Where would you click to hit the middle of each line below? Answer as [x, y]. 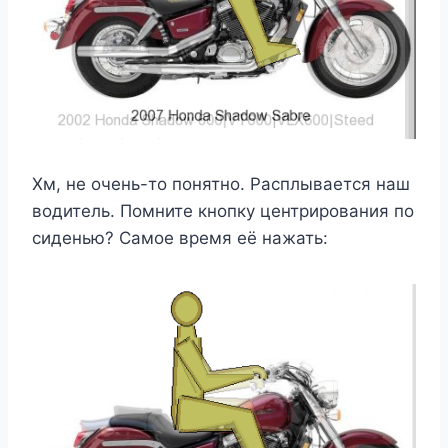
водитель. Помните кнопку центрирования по [223, 211]
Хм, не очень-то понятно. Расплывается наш [221, 184]
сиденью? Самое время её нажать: [180, 238]
